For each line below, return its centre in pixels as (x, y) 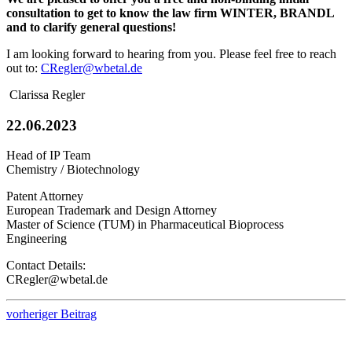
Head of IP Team (48, 156)
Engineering (37, 239)
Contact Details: (46, 266)
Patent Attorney (45, 196)
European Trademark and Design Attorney (112, 211)
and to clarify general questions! (91, 27)
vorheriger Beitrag (51, 314)
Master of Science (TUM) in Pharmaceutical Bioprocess (145, 225)
